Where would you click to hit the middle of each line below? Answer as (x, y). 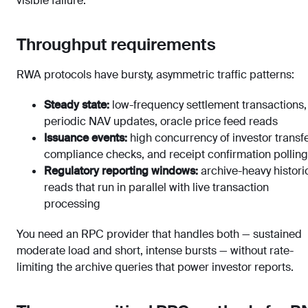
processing (72, 204)
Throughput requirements (116, 44)
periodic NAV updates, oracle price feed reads (161, 121)
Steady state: (77, 105)
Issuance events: (86, 138)
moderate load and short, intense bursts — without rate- (155, 251)
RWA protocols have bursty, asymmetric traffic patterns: (155, 75)
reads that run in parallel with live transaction (156, 187)
